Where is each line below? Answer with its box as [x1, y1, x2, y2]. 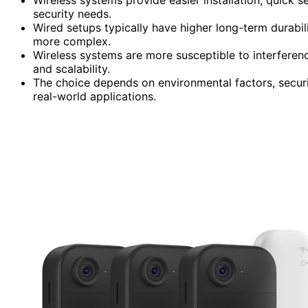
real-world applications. [33, 89, 156, 103]
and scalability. [33, 61, 110, 76]
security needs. [33, 6, 111, 21]
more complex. [33, 34, 111, 48]
